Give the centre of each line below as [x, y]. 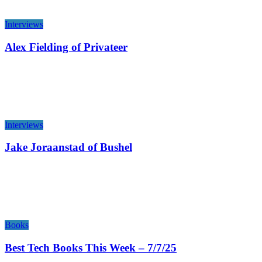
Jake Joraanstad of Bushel [68, 147]
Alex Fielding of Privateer [66, 47]
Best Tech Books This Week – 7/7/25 [91, 247]
